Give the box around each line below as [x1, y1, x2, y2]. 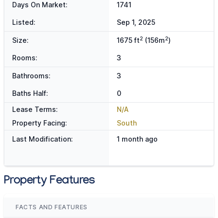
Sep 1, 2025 [116, 18, 155, 27]
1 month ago [116, 135, 158, 144]
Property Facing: [12, 119, 67, 127]
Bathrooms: [12, 72, 51, 80]
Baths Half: [12, 89, 48, 98]
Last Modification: [12, 135, 73, 144]
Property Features [4, 175, 95, 189]
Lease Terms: [12, 105, 58, 114]
